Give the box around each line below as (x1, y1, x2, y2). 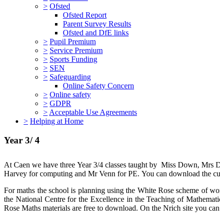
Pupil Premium (50, 37, 96, 46)
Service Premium (50, 46, 103, 55)
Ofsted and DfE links (63, 28, 129, 37)
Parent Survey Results (63, 20, 131, 28)
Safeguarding (50, 73, 91, 81)
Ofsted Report (63, 11, 107, 19)
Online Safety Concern (63, 82, 134, 90)
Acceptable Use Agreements (49, 108, 137, 116)
